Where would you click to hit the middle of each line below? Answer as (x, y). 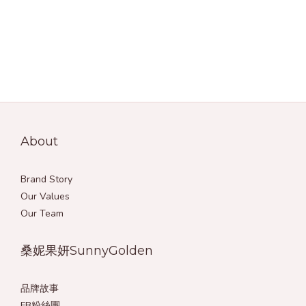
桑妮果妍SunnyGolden (87, 251)
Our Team (42, 213)
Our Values (45, 196)
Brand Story (46, 179)
